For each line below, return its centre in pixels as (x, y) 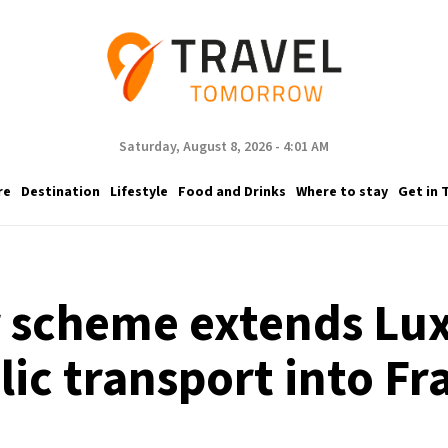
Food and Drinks (231, 191)
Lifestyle (138, 191)
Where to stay (341, 191)
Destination (60, 191)
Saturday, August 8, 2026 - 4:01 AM (224, 147)
